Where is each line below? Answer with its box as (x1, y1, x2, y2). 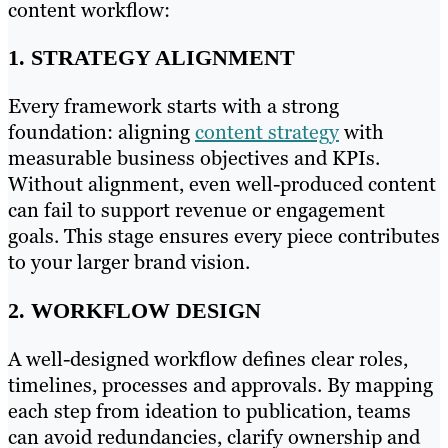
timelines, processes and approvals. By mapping (8, 371, 433, 398)
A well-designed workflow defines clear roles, (8, 345, 408, 372)
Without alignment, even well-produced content (8, 171, 436, 198)
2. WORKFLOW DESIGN (8, 297, 261, 323)
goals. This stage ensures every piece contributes (8, 223, 440, 250)
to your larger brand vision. (8, 249, 250, 276)
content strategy (195, 119, 339, 146)
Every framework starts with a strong (8, 93, 339, 120)
